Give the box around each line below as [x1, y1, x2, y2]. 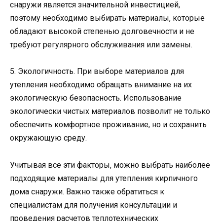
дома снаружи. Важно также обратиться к [10, 186, 164, 196]
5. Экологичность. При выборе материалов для [10, 67, 184, 76]
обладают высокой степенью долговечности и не [10, 27, 194, 37]
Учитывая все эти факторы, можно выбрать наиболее [10, 160, 210, 170]
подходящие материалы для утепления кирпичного [10, 173, 198, 183]
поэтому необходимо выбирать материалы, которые [10, 13, 205, 23]
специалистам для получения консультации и [10, 200, 177, 210]
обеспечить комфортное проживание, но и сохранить [10, 120, 207, 130]
